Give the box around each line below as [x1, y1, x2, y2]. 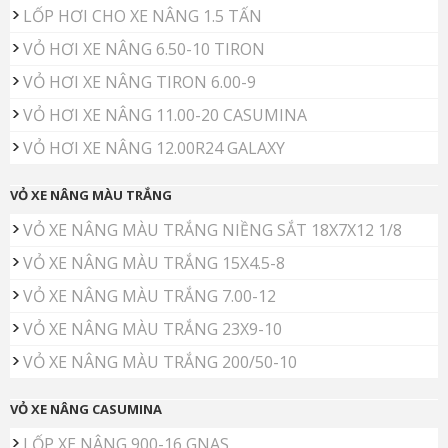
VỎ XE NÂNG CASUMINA [10, 400, 162, 419]
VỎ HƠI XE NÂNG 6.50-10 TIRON [23, 38, 265, 61]
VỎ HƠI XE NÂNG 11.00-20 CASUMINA [23, 104, 307, 127]
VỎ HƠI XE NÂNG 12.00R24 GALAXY [23, 137, 285, 160]
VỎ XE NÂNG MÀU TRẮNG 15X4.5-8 [23, 252, 285, 275]
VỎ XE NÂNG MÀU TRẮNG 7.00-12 [23, 285, 276, 308]
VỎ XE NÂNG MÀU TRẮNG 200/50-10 [23, 351, 297, 374]
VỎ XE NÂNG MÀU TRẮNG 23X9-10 [23, 318, 282, 341]
